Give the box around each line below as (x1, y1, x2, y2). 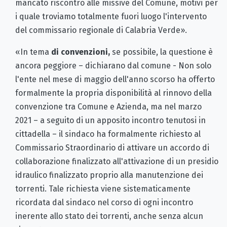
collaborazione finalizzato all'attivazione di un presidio (15, 156, 218, 166)
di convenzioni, (51, 47, 110, 57)
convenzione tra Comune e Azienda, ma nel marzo (15, 101, 202, 111)
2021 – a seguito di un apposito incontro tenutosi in (15, 115, 206, 125)
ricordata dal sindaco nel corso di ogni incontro (15, 197, 193, 207)
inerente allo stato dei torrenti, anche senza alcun (15, 211, 203, 221)
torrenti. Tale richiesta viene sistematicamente (15, 183, 191, 194)
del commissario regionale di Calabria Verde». (15, 25, 187, 35)
